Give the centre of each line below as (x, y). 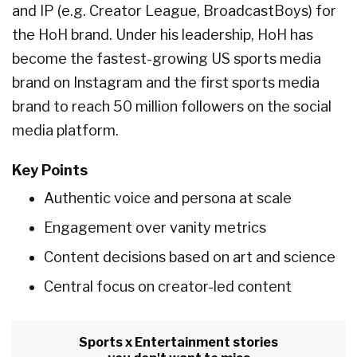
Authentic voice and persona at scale (168, 198)
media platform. (65, 131)
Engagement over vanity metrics (155, 228)
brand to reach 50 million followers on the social (172, 107)
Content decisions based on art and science (190, 257)
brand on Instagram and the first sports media (166, 83)
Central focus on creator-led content (168, 287)
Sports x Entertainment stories (178, 342)
